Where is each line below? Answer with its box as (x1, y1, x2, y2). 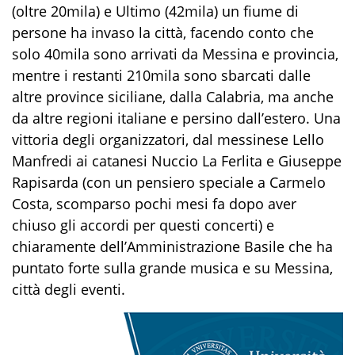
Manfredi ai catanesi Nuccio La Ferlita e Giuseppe (12, 151, 342, 170)
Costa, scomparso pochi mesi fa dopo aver (12, 193, 296, 213)
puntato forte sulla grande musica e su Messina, (12, 258, 333, 277)
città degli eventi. (12, 279, 125, 299)
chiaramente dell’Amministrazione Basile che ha (12, 236, 333, 256)
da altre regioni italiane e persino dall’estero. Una (12, 108, 341, 128)
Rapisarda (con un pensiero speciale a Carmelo (12, 172, 326, 192)
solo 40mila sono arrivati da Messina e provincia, (12, 44, 338, 63)
